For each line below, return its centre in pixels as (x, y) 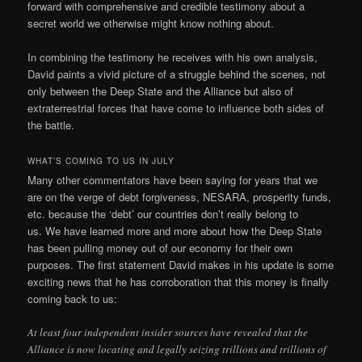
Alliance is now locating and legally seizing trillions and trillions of (177, 349)
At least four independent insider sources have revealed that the (168, 333)
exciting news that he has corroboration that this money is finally (179, 281)
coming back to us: (73, 298)
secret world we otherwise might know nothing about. (151, 23)
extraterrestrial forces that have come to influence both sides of (176, 107)
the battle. (51, 124)
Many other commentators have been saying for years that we (173, 179)
